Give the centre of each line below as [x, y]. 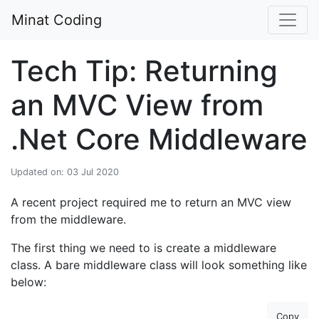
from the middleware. [68, 219]
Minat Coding [57, 20]
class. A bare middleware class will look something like [159, 265]
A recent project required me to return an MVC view [151, 202]
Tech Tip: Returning [144, 71]
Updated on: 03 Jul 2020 [65, 172]
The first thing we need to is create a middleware [143, 248]
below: [28, 282]
